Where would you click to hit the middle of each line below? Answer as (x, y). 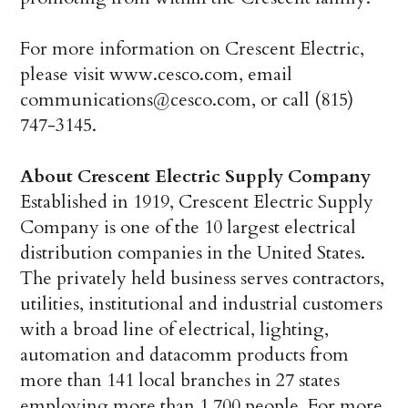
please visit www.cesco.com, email (157, 75)
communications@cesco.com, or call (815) (187, 100)
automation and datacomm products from (185, 355)
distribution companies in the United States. (193, 253)
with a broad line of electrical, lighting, (175, 330)
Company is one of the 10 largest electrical (189, 228)
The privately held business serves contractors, (203, 279)
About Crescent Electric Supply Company (196, 177)
